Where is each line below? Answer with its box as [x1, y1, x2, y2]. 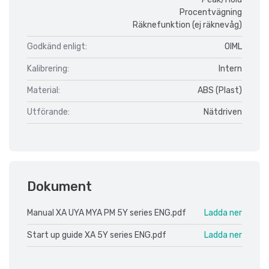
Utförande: [27, 107, 70, 118]
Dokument [27, 179, 92, 195]
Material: [27, 85, 60, 96]
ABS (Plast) [198, 85, 242, 96]
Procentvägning [180, 7, 242, 17]
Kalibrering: [27, 63, 69, 74]
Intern [219, 63, 242, 74]
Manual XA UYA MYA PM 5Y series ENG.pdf [27, 208, 186, 219]
